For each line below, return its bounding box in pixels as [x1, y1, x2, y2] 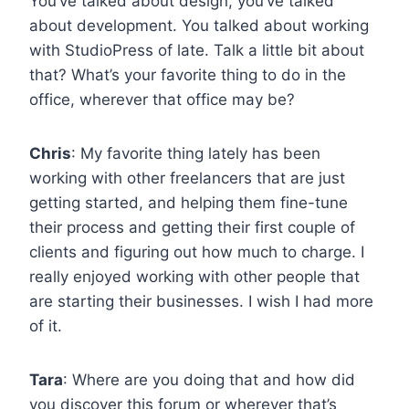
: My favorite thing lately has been [71, 143, 320, 163]
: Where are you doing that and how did [63, 370, 355, 389]
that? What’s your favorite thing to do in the [29, 65, 346, 84]
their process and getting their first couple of [29, 217, 355, 236]
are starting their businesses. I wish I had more [29, 291, 373, 310]
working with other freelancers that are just [29, 168, 345, 187]
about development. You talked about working [29, 16, 369, 35]
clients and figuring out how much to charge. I [29, 242, 364, 261]
